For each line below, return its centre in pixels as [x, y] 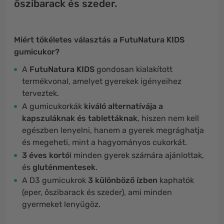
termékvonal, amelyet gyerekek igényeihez [102, 81]
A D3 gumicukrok [55, 180]
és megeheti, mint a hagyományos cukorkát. [104, 142]
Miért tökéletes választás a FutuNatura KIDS [99, 40]
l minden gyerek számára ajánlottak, [137, 155]
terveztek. [40, 93]
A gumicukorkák [53, 106]
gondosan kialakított [133, 69]
